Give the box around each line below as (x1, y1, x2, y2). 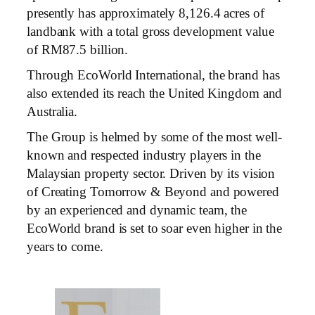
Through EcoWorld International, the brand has (27, 67, 280, 82)
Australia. (27, 103, 78, 119)
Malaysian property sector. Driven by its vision (27, 165, 276, 181)
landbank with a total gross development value (27, 23, 274, 39)
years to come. (27, 238, 103, 254)
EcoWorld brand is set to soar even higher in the (27, 220, 283, 236)
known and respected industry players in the (27, 147, 261, 162)
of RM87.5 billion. (27, 41, 129, 57)
